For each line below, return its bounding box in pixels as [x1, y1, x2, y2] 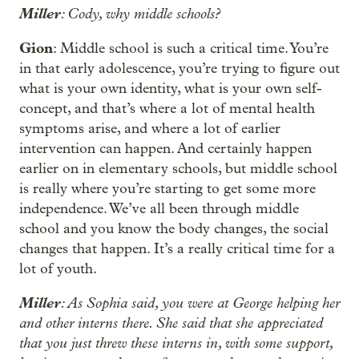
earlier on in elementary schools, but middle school [19, 160, 337, 177]
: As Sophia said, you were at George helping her [61, 294, 340, 312]
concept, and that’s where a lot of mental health [19, 100, 315, 117]
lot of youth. [19, 260, 97, 277]
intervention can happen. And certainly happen [19, 140, 312, 157]
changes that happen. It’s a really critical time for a [19, 240, 335, 257]
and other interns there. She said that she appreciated [19, 314, 323, 332]
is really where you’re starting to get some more [19, 180, 316, 197]
